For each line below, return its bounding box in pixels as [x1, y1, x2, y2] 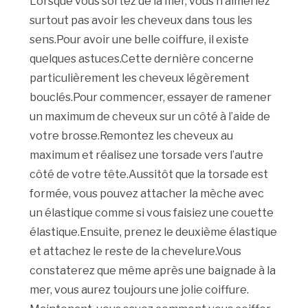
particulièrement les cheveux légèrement [30, 71, 250, 85]
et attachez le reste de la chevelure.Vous [30, 245, 242, 258]
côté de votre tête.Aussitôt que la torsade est [30, 168, 269, 181]
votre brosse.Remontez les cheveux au [30, 129, 234, 143]
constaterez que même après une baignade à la [30, 264, 276, 278]
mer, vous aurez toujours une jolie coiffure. [30, 283, 250, 297]
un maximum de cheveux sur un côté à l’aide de [30, 110, 271, 124]
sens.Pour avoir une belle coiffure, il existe [30, 33, 250, 47]
